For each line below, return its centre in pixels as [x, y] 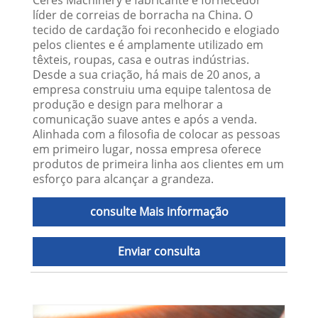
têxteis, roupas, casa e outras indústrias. [141, 60]
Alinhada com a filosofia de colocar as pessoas [157, 135]
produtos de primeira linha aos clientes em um [159, 164]
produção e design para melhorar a [128, 105]
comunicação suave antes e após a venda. [145, 120]
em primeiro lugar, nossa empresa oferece [147, 149]
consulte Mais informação [159, 212]
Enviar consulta [159, 252]
